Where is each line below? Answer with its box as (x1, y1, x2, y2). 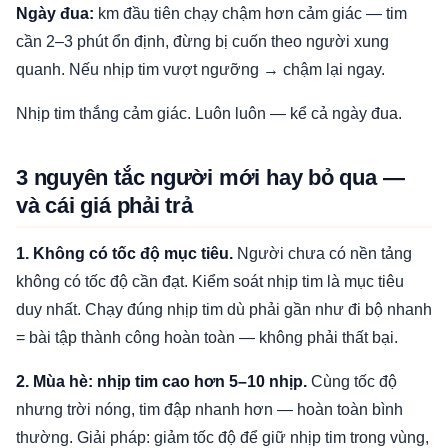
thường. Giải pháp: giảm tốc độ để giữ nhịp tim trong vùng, (16, 429, 429, 446)
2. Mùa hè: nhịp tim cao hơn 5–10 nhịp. (16, 373, 307, 390)
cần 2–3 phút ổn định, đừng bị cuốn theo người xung (16, 33, 389, 50)
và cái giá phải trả (16, 193, 193, 218)
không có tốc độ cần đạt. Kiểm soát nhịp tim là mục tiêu (16, 273, 404, 290)
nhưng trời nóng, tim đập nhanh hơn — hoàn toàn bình (16, 401, 403, 418)
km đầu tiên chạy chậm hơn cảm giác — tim (94, 5, 407, 22)
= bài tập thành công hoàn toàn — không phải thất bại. (16, 329, 398, 346)
